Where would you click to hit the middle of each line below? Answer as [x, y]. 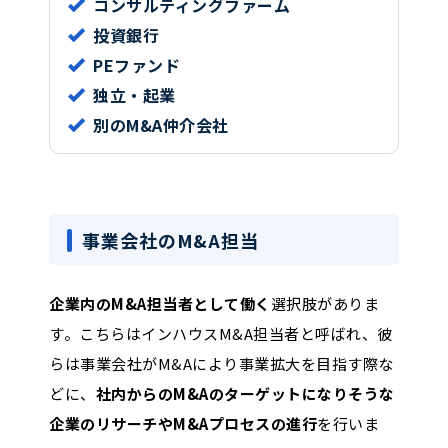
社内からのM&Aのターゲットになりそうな [245, 393]
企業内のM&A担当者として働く [160, 303]
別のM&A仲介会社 [161, 124]
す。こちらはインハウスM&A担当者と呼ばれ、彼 [221, 333]
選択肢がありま [324, 303]
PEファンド [136, 64]
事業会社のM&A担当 [170, 240]
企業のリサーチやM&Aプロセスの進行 [183, 423]
